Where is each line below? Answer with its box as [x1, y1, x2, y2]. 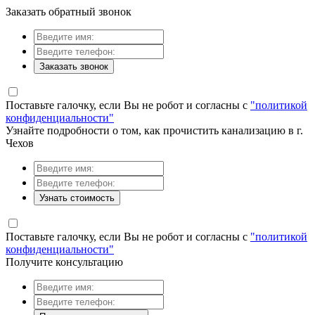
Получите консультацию [6, 256, 123, 268]
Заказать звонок [39, 61, 108, 72]
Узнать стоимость [39, 193, 115, 203]
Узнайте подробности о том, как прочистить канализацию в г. [6, 124, 303, 136]
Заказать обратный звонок [6, 6, 131, 18]
